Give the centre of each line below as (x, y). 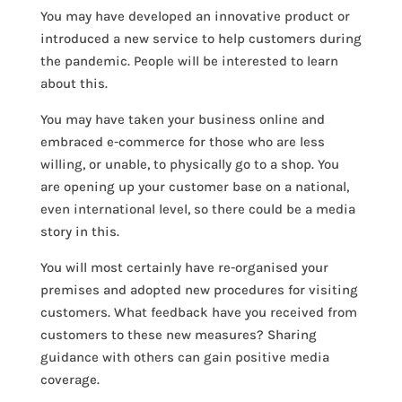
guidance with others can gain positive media (184, 357)
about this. (74, 83)
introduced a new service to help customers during (201, 39)
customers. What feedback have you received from (198, 312)
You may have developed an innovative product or (195, 16)
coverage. (70, 380)
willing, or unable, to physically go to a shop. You (189, 164)
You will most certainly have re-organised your (184, 267)
